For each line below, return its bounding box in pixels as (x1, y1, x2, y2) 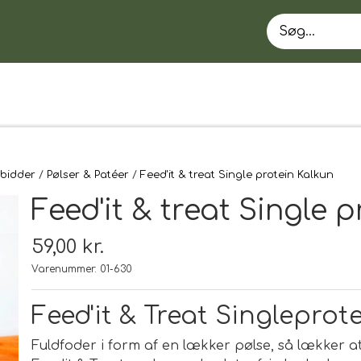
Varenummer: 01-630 (31, 263, 132, 275)
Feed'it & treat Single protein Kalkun (140, 169, 334, 180)
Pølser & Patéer (47, 169, 129, 180)
